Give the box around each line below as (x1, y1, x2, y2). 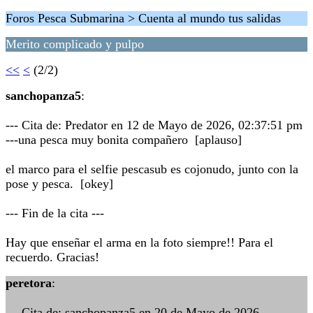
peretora (6, 276, 52, 290)
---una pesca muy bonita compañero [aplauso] (6, 133, 242, 147)
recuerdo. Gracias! (6, 250, 99, 264)
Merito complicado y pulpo (6, 37, 144, 51)
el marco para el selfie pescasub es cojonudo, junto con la (6, 162, 298, 176)
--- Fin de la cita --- (6, 206, 104, 220)
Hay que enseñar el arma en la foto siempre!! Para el (6, 235, 273, 249)
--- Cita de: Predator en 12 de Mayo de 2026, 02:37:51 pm (6, 118, 303, 132)
